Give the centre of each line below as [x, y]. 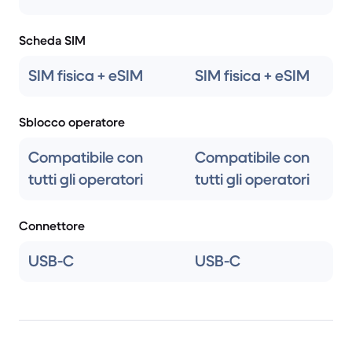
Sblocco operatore [72, 122]
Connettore [52, 225]
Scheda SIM [52, 40]
